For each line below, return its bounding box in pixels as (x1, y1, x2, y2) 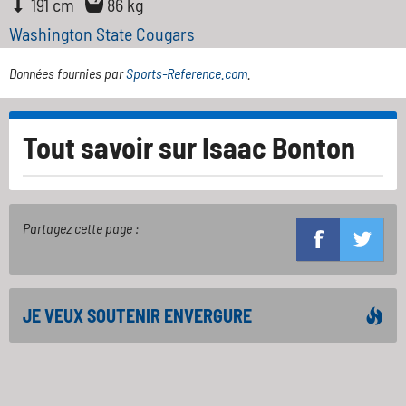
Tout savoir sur (23, 130, 202, 164)
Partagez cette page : (23, 219, 139, 237)
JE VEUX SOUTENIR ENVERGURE (23, 304, 252, 326)
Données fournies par (9, 64, 126, 82)
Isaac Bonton (202, 130, 355, 164)
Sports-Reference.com (126, 64, 247, 82)
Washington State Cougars (9, 23, 195, 44)
